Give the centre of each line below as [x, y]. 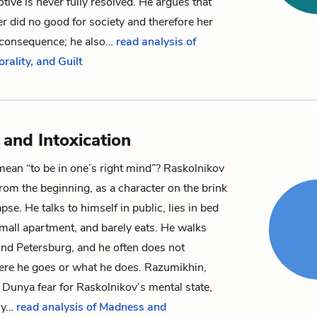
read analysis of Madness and [91, 307]
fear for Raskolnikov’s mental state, [123, 287]
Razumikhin [174, 267]
